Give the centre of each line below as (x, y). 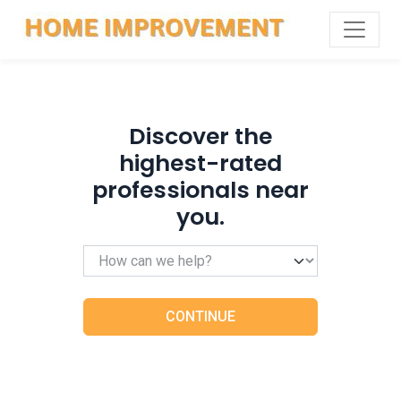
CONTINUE (200, 316)
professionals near (200, 190)
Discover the (200, 137)
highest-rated (200, 163)
